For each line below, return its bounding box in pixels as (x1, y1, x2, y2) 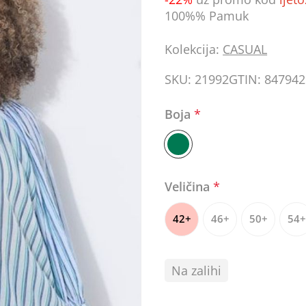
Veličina (165, 178, 214, 195)
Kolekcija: (165, 41, 220, 58)
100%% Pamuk (165, 8, 249, 25)
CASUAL (223, 41, 268, 58)
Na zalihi (171, 262, 222, 279)
